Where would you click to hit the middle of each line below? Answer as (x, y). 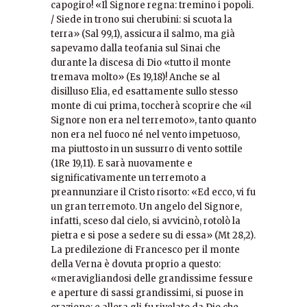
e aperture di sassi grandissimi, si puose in (147, 293)
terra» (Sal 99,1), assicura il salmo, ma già (143, 34)
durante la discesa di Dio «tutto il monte (141, 62)
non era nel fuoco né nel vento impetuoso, (145, 134)
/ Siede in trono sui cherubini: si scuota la (142, 19)
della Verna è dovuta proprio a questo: (136, 264)
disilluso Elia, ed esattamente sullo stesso (144, 91)
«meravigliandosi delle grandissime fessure (152, 278)
